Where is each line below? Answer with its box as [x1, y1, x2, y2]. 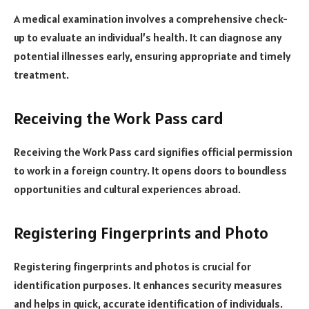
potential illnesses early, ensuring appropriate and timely [14, 48, 291, 63]
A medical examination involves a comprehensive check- [14, 11, 288, 26]
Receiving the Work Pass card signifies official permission [14, 145, 292, 159]
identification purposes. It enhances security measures [14, 278, 282, 292]
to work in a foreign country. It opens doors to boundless [14, 163, 287, 178]
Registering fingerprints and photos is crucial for [14, 259, 251, 274]
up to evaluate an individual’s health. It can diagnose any [14, 30, 282, 44]
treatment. [14, 67, 69, 81]
